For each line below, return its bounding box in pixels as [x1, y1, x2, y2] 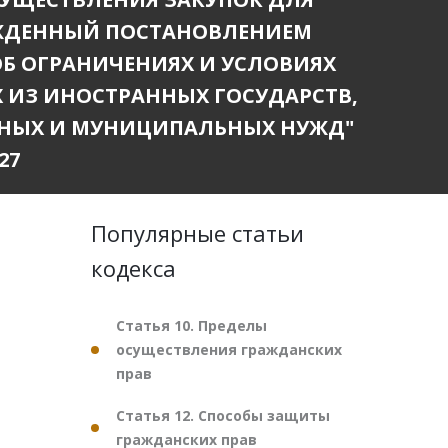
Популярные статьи [91, 218, 304, 248]
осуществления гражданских [116, 340, 342, 359]
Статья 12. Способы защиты [116, 406, 330, 425]
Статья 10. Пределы [116, 316, 267, 335]
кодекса [91, 253, 176, 283]
